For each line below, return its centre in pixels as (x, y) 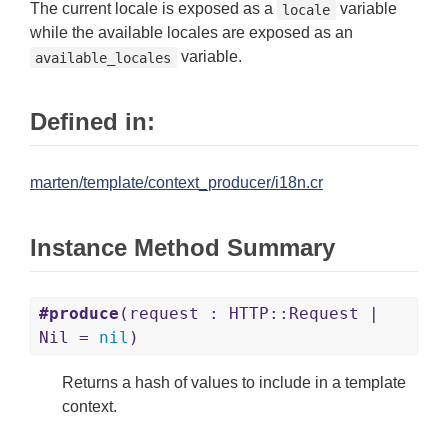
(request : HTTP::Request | (249, 314)
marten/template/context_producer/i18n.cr (176, 183)
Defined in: (92, 122)
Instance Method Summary (182, 248)
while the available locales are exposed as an (191, 33)
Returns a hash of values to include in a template (234, 383)
